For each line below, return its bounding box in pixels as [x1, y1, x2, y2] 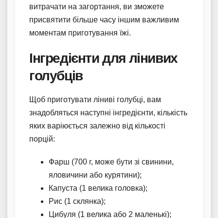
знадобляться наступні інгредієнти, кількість [29, 108, 187, 117]
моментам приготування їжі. [29, 28, 131, 37]
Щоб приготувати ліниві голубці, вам [29, 95, 161, 104]
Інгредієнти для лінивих [29, 49, 178, 66]
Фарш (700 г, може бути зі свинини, [49, 157, 174, 166]
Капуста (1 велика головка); [49, 183, 147, 192]
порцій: [29, 134, 55, 143]
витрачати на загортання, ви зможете [29, 2, 164, 11]
